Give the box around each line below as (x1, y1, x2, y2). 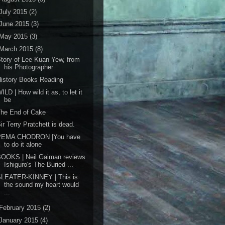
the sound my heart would (4, 180, 79, 188)
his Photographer (4, 63, 54, 71)
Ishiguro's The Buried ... (4, 160, 74, 168)
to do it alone (4, 141, 42, 148)
